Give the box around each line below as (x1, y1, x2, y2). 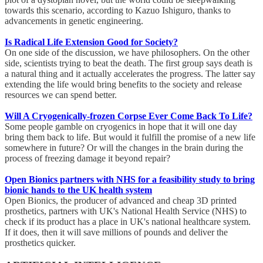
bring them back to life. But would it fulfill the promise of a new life (5, 132, 255, 143)
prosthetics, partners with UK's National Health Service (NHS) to (5, 206, 247, 217)
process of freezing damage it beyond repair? (5, 153, 175, 164)
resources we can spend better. (5, 90, 122, 100)
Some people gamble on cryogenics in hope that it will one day (5, 122, 237, 132)
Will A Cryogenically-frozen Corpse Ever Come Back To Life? (5, 111, 252, 122)
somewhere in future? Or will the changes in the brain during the (5, 143, 243, 153)
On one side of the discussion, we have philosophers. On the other (5, 48, 249, 58)
